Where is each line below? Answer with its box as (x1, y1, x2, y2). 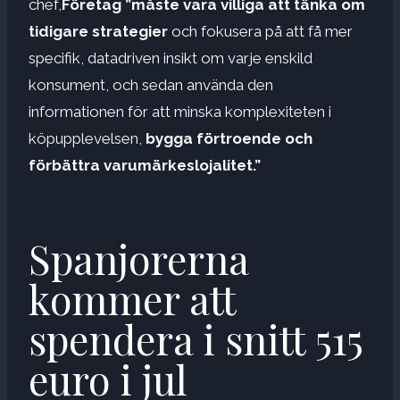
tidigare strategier (29, 21, 168, 40)
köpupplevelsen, (29, 129, 142, 147)
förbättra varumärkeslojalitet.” (29, 155, 261, 174)
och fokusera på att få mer (168, 21, 353, 40)
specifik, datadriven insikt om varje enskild (29, 48, 312, 67)
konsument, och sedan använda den (29, 75, 273, 94)
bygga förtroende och (142, 129, 312, 147)
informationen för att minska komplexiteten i (29, 102, 331, 121)
